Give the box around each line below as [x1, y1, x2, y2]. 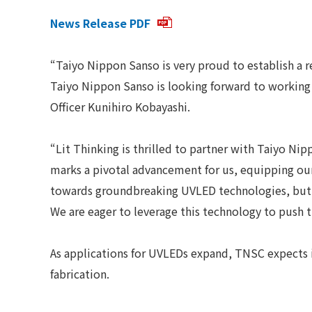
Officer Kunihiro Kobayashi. [50, 98, 190, 116]
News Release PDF [50, 15, 150, 32]
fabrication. [50, 265, 112, 283]
